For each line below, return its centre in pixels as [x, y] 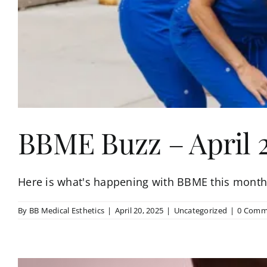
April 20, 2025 [139, 210]
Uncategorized [201, 210]
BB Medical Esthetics [67, 210]
